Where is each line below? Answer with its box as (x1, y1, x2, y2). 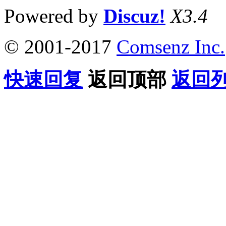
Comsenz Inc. (117, 35, 225, 58)
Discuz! (103, 5, 165, 27)
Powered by (4, 5, 103, 27)
